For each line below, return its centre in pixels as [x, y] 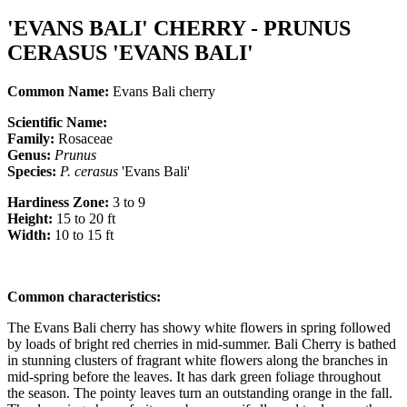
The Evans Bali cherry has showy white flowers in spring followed [199, 327]
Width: [29, 234]
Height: [30, 218]
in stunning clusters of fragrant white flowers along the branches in [198, 360]
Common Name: [58, 91]
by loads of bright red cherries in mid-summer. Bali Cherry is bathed [202, 343]
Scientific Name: [59, 122]
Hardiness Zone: [58, 202]
